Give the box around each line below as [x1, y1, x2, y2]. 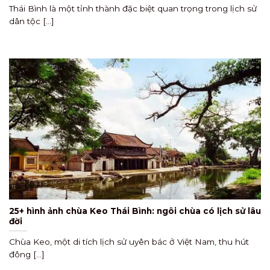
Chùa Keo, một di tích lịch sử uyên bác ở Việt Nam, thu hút [9, 237, 249, 247]
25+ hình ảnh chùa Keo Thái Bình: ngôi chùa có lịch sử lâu [9, 206, 261, 216]
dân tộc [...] [9, 16, 54, 27]
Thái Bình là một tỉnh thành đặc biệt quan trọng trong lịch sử [9, 4, 257, 14]
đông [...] [9, 250, 45, 260]
